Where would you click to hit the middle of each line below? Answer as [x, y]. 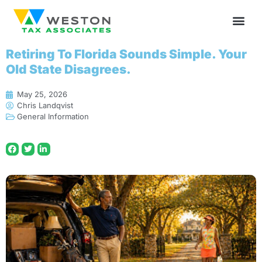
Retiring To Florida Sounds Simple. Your [126, 54]
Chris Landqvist [45, 105]
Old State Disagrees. [68, 69]
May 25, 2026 [42, 94]
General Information [53, 116]
